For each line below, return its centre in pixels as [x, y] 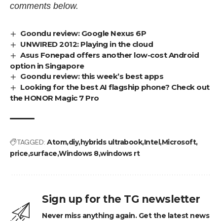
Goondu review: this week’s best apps [92, 76]
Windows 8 [79, 154]
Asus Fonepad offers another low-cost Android [110, 55]
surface [43, 154]
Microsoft [179, 142]
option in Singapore [47, 66]
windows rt [120, 154]
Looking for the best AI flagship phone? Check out [115, 87]
